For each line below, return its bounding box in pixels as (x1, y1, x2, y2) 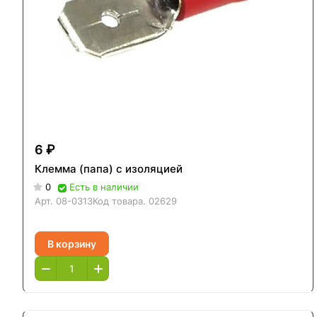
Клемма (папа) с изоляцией (35, 162, 183, 176)
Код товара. (93, 195, 149, 207)
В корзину (47, 237, 96, 250)
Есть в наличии (69, 181, 139, 193)
